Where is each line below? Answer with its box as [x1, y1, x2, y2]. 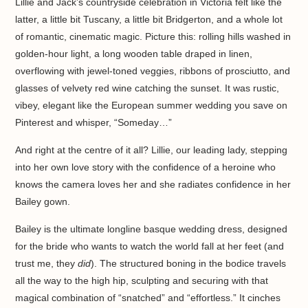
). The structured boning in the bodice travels [91, 258, 287, 269]
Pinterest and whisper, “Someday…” [15, 117, 173, 129]
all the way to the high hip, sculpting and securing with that [15, 275, 269, 287]
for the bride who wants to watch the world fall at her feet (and [15, 241, 285, 252]
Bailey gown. [15, 196, 71, 208]
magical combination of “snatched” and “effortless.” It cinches [15, 292, 281, 304]
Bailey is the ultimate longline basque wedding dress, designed [15, 223, 288, 235]
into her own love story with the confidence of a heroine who [15, 162, 276, 173]
